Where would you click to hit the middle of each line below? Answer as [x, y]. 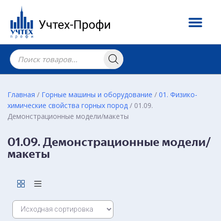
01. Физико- [178, 94]
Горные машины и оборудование [97, 94]
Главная [21, 94]
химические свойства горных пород [68, 105]
